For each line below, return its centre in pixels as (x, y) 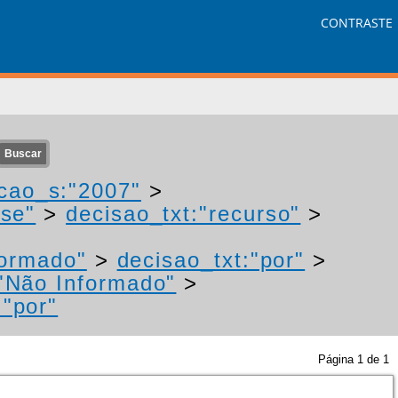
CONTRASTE (357, 23)
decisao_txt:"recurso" (183, 214)
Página (338, 359)
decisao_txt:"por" (211, 260)
